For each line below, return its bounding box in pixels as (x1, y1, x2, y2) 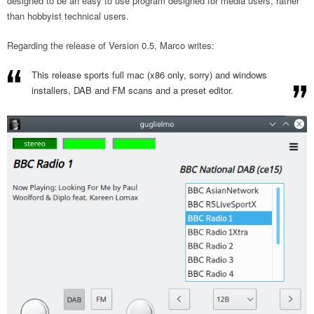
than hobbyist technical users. (7, 9, 129, 23)
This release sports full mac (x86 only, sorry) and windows (32, 68, 267, 82)
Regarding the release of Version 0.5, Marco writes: (7, 39, 214, 53)
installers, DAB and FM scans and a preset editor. (32, 83, 233, 97)
